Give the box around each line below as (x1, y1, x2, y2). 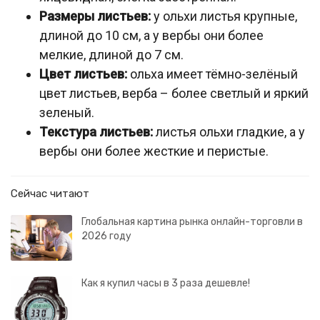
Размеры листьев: (39, 9, 151, 24)
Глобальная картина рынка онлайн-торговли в (81, 216, 303, 228)
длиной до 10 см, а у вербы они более (39, 28, 264, 43)
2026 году (81, 230, 131, 242)
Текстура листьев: (39, 124, 153, 139)
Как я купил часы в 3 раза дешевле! (81, 276, 250, 289)
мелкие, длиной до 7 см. (39, 47, 184, 62)
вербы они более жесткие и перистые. (39, 144, 269, 159)
